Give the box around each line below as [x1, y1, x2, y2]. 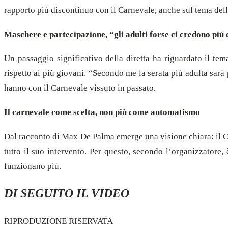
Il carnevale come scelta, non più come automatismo [4, 107, 200, 117]
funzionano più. [4, 161, 61, 171]
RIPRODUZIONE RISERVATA [4, 216, 113, 226]
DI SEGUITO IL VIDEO [4, 187, 129, 201]
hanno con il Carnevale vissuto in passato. [4, 83, 156, 93]
